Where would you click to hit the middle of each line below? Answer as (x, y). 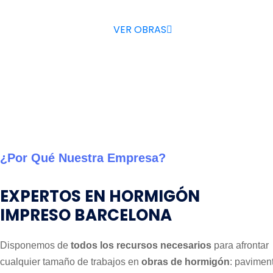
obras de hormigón (186, 262)
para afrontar (240, 246)
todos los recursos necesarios (141, 246)
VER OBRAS (140, 30)
